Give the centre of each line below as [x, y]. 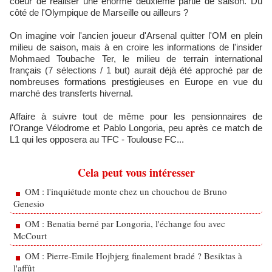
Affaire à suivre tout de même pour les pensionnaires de [136, 116]
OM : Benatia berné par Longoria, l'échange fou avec [125, 223]
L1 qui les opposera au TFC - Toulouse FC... [97, 139]
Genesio [29, 203]
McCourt [30, 236]
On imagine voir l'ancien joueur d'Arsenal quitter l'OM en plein [136, 36]
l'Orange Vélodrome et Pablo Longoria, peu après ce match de [136, 128]
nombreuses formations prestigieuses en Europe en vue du [136, 82]
